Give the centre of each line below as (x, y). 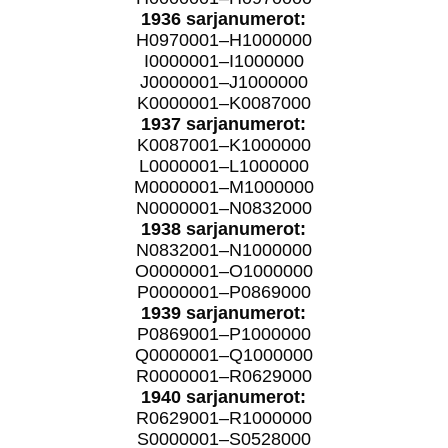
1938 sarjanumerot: (224, 228)
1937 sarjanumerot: (224, 123)
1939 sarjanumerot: (224, 312)
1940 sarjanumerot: (224, 396)
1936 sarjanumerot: (224, 18)
